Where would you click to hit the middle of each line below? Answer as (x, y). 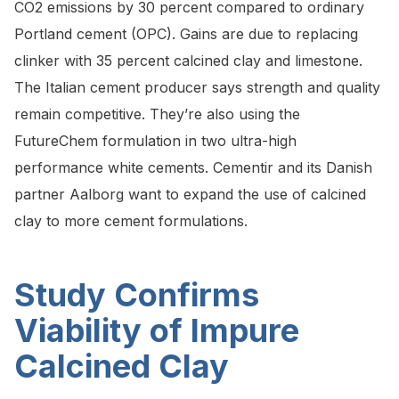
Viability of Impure (157, 331)
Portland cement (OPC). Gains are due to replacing (186, 34)
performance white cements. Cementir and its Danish (193, 168)
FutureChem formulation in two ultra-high (155, 141)
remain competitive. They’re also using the (157, 114)
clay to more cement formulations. (131, 221)
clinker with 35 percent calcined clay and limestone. (188, 61)
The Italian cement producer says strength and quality (197, 88)
